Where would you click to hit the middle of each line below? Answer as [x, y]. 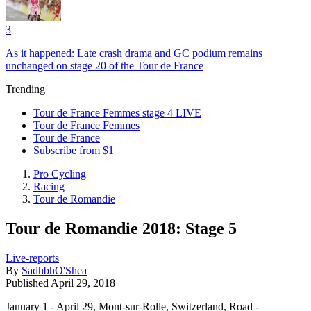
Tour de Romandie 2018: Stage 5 [121, 228]
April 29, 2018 [83, 283]
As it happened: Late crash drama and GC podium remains [134, 53]
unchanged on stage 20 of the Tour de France [104, 66]
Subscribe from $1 [74, 150]
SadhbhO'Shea [54, 270]
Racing [49, 186]
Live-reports [32, 258]
